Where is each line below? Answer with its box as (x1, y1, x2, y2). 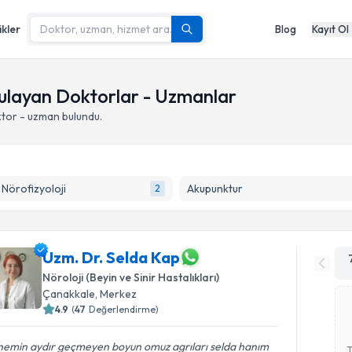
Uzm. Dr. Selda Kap (42, 247, 181, 267)
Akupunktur (186, 181, 243, 196)
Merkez (100, 287, 137, 301)
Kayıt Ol (312, 22, 349, 35)
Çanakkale (42, 287, 96, 301)
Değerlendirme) (89, 303, 159, 315)
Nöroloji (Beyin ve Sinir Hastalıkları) (42, 270, 220, 284)
